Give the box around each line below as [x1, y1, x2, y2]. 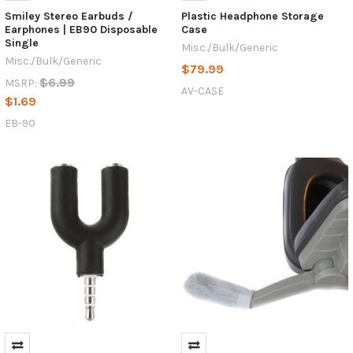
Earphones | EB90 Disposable [4, 22, 158, 36]
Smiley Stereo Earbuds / [4, 9, 133, 23]
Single [4, 35, 39, 50]
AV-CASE [180, 84, 224, 98]
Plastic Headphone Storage [180, 9, 324, 23]
